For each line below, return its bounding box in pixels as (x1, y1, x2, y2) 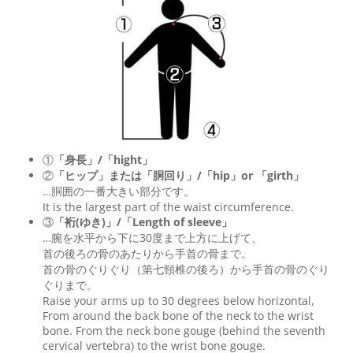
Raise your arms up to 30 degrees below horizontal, (43, 292, 314, 308)
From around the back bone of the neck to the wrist (43, 307, 314, 323)
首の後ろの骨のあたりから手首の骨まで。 (43, 245, 252, 261)
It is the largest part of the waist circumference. (43, 199, 294, 214)
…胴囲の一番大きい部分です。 (43, 183, 195, 199)
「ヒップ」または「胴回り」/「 (54, 167, 213, 183)
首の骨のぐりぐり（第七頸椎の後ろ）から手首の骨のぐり (43, 261, 329, 277)
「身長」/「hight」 (54, 151, 153, 167)
